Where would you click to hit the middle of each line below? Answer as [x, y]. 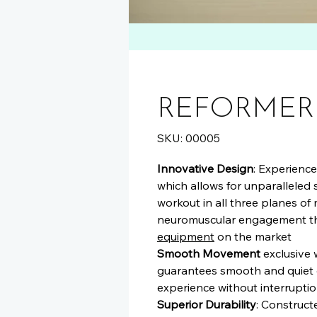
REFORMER [236, 110]
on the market [253, 236]
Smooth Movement [209, 253]
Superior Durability [207, 304]
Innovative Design [205, 168]
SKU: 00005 [189, 138]
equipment [186, 236]
